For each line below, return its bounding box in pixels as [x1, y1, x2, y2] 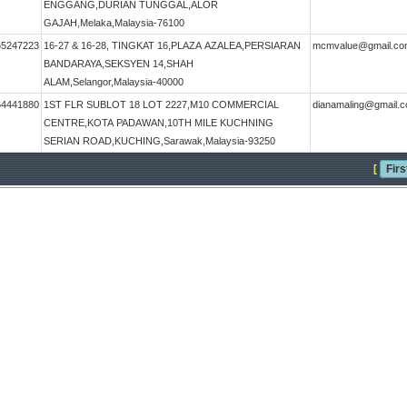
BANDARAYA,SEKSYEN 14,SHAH [44, 58, 194, 69]
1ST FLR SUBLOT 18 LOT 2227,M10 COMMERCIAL [44, 99, 279, 110]
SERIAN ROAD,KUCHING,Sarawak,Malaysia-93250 [44, 135, 275, 146]
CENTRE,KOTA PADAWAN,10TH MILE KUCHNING [44, 117, 273, 128]
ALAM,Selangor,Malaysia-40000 [44, 76, 184, 87]
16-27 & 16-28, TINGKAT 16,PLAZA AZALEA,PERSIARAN [44, 40, 301, 51]
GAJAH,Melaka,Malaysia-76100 [44, 17, 184, 28]
